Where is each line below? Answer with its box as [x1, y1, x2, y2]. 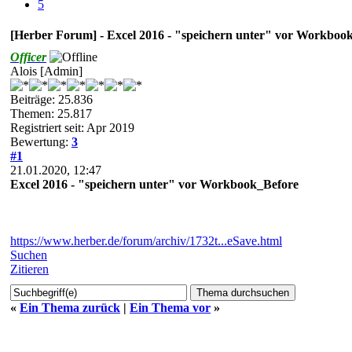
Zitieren [10, 262, 49, 276]
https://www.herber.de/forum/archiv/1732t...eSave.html [10, 233, 282, 247]
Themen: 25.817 [10, 106, 92, 120]
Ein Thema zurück [20, 300, 120, 314]
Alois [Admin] [10, 64, 82, 78]
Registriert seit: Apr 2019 [10, 120, 134, 134]
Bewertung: [10, 134, 71, 148]
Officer [10, 49, 46, 64]
